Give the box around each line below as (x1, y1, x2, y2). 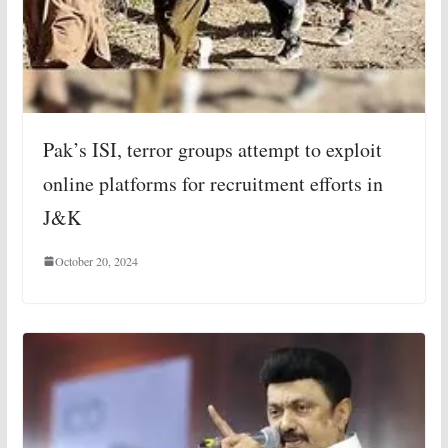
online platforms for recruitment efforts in (42, 170, 383, 198)
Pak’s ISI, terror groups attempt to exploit (42, 136, 382, 164)
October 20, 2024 (54, 253, 138, 270)
